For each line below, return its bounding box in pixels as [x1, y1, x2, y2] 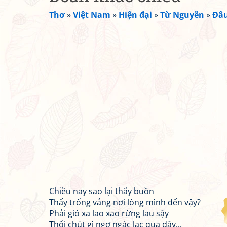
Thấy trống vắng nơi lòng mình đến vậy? [49, 197, 201, 208]
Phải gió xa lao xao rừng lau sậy [49, 208, 169, 219]
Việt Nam [73, 9, 110, 20]
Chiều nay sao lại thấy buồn [49, 185, 154, 197]
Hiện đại [119, 9, 152, 20]
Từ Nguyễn [160, 9, 204, 20]
